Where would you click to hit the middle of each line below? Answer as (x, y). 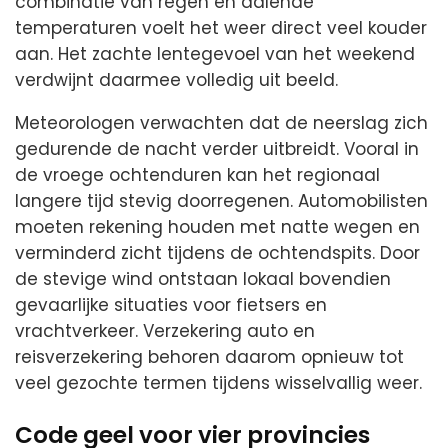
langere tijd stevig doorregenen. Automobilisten (221, 201)
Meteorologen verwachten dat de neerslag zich (221, 123)
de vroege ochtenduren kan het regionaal (197, 175)
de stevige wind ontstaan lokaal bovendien (203, 279)
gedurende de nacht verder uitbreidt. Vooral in (217, 149)
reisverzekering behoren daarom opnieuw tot (209, 357)
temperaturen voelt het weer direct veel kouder (221, 28)
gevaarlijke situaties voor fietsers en (171, 305)
